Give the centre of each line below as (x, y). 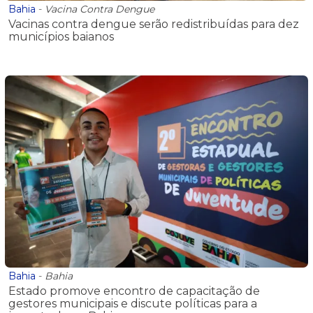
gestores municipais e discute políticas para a (133, 304)
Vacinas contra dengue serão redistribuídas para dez (154, 24)
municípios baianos (61, 36)
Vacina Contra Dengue (100, 9)
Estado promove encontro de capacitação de (134, 291)
